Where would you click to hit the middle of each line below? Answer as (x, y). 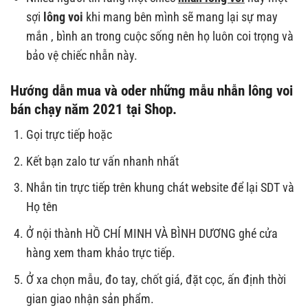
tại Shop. (150, 109)
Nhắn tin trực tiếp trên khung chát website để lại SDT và (160, 188)
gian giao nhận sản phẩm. (90, 299)
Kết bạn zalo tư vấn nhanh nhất (102, 161)
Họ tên (42, 207)
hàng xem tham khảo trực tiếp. (100, 253)
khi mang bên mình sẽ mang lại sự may (180, 17)
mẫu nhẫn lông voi (241, 90)
